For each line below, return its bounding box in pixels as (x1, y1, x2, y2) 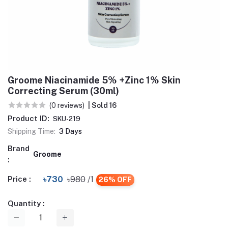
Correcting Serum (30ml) (8, 85, 119, 96)
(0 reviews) (49, 101, 84, 109)
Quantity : (8, 199, 45, 208)
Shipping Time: (8, 127, 55, 135)
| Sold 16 (88, 101, 117, 109)
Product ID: (8, 114, 49, 123)
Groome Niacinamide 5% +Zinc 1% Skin (8, 75, 181, 85)
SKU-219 (53, 115, 80, 123)
